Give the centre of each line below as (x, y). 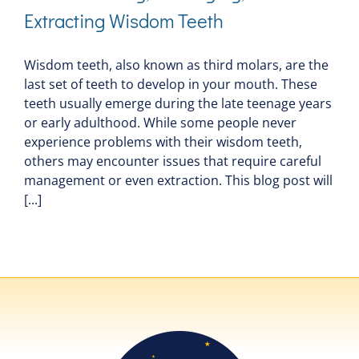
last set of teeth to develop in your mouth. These (171, 85)
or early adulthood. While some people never (160, 123)
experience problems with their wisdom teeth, (163, 142)
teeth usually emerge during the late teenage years (178, 104)
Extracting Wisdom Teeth (124, 21)
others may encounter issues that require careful (173, 161)
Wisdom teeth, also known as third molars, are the (176, 65)
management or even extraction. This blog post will (178, 181)
